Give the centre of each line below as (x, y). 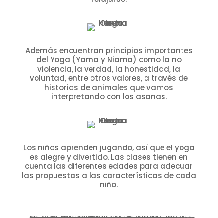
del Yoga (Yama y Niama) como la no (109, 60)
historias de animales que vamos (109, 88)
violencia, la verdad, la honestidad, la (109, 69)
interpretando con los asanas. (109, 97)
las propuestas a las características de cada (109, 176)
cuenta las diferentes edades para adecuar (109, 166)
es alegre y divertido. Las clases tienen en (109, 157)
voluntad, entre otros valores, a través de (109, 78)
